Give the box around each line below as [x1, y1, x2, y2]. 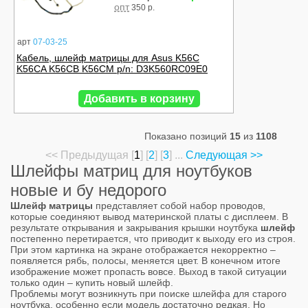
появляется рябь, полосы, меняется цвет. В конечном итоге [10, 255, 280, 267]
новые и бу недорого [10, 181, 166, 200]
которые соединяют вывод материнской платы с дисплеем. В [10, 211, 288, 223]
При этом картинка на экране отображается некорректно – [10, 244, 276, 256]
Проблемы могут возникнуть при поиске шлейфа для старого [10, 288, 287, 300]
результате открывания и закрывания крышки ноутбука [10, 222, 261, 234]
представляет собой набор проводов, [93, 200, 265, 212]
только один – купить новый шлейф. [10, 277, 173, 289]
